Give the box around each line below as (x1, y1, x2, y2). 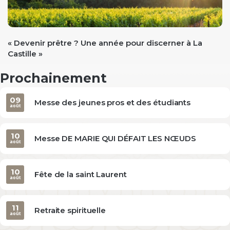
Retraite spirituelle (34, 205, 106, 215)
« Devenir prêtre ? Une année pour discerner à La (8, 37, 202, 48)
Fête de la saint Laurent (34, 169, 127, 179)
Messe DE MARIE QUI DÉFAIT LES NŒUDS (34, 133, 196, 143)
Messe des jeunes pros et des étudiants (34, 97, 191, 107)
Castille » (8, 48, 43, 59)
